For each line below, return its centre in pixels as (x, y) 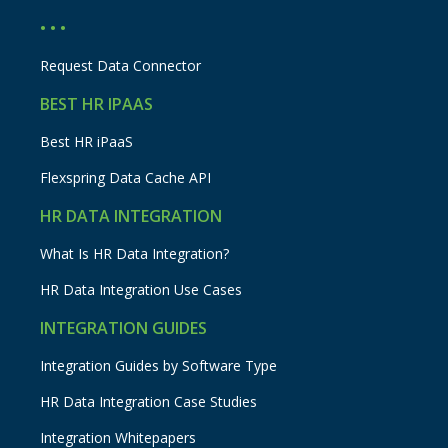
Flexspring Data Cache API (126, 178)
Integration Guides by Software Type (159, 366)
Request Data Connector (121, 66)
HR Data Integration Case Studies (149, 402)
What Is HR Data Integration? (135, 254)
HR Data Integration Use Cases (141, 290)
